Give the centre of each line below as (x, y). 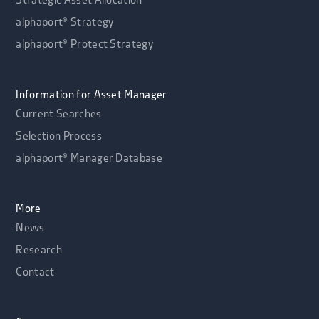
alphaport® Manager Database (89, 158)
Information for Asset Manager (91, 95)
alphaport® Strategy (65, 22)
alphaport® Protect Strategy (85, 45)
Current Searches (59, 114)
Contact (35, 272)
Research (39, 250)
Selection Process (59, 136)
